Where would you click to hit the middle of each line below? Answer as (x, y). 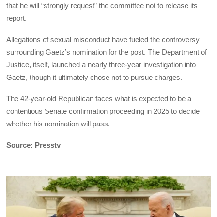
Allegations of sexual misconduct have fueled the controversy (103, 39)
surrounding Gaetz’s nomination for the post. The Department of (107, 52)
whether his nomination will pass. (58, 124)
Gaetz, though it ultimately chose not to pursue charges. (94, 77)
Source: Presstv (34, 145)
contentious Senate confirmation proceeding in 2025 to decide (103, 111)
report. (17, 18)
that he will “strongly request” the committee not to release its (102, 5)
